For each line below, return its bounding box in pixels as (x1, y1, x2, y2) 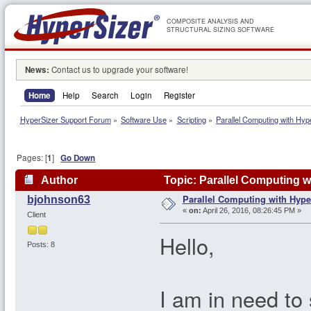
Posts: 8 (26, 239, 55, 249)
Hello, (160, 230, 215, 261)
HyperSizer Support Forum (19, 114, 111, 126)
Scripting (176, 114, 206, 126)
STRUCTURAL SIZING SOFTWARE (167, 25, 274, 34)
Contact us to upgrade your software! (49, 64, 188, 76)
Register (164, 89, 195, 101)
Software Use (121, 114, 167, 126)
